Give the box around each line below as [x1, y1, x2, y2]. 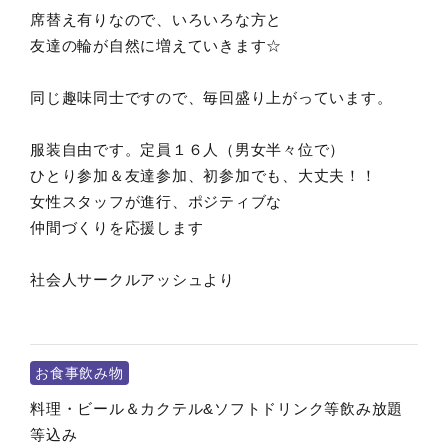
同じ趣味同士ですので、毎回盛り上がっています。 [30, 89, 393, 106]
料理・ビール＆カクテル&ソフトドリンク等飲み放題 [30, 400, 403, 417]
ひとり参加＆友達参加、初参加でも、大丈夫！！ [30, 167, 393, 184]
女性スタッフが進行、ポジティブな [30, 193, 282, 210]
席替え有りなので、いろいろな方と [30, 11, 282, 28]
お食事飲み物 [35, 365, 124, 381]
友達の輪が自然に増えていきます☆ [30, 37, 282, 54]
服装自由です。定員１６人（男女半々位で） [30, 141, 345, 158]
